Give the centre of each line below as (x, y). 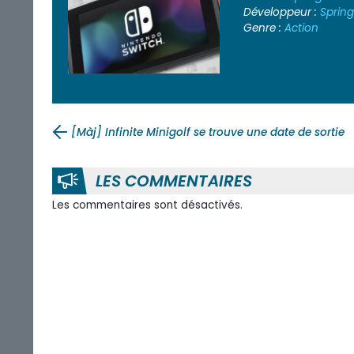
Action (301, 28)
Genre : (264, 28)
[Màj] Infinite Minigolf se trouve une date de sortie (208, 132)
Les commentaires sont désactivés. (147, 205)
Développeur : (281, 12)
